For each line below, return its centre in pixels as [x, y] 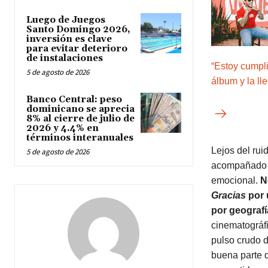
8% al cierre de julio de [80, 119]
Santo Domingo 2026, [78, 30]
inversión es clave [69, 39]
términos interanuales [80, 138]
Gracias [228, 195]
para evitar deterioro [77, 49]
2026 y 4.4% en [63, 129]
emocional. [235, 180]
